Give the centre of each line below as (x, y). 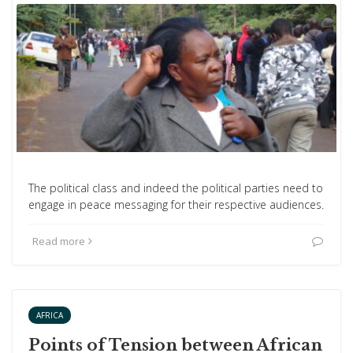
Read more (59, 241)
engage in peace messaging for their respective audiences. (176, 204)
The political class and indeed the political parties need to (176, 188)
